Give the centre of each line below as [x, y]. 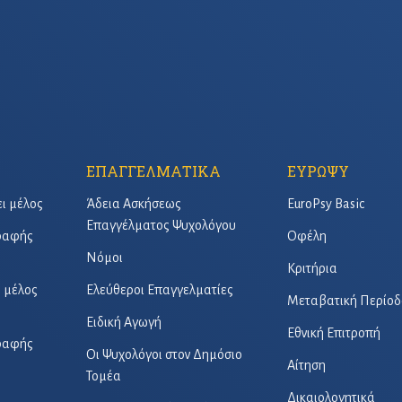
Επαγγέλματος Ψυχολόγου [161, 225]
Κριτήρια [312, 268]
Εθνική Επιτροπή [334, 333]
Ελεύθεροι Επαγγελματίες [160, 290]
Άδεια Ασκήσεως [134, 204]
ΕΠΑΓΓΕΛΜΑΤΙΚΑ [153, 171]
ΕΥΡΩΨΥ [318, 171]
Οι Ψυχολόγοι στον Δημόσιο [164, 354]
